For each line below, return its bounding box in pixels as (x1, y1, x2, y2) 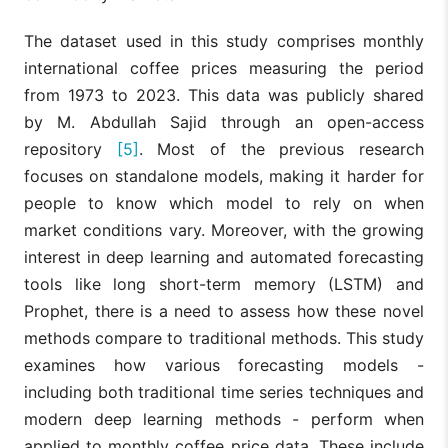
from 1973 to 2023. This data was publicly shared (24, 84, 424, 105)
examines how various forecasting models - (24, 354, 424, 375)
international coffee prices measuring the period (24, 57, 424, 78)
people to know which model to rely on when (24, 192, 424, 213)
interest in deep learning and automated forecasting (24, 246, 424, 267)
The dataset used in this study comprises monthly (24, 30, 424, 51)
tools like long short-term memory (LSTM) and (24, 273, 424, 294)
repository (24, 138, 117, 159)
